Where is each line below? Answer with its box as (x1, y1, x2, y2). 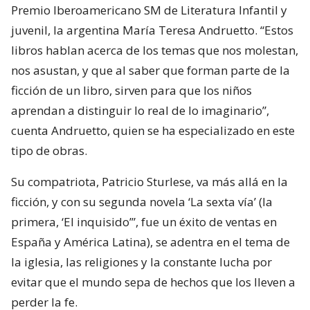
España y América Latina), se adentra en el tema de (11, 233, 290, 250)
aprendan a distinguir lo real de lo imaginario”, (11, 102, 269, 118)
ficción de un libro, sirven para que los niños (11, 82, 252, 98)
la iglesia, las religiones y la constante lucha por (11, 253, 272, 270)
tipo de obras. (11, 142, 87, 158)
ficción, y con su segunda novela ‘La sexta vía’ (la (11, 193, 273, 210)
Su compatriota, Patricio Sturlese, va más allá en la (11, 173, 288, 190)
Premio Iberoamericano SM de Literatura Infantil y (11, 1, 287, 18)
